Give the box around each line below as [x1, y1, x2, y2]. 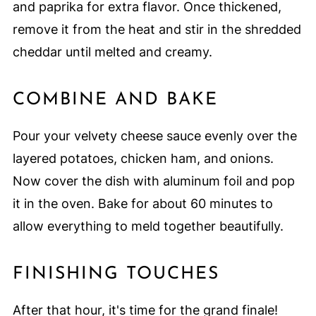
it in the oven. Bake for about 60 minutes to [12, 196, 273, 212]
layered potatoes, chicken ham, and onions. [12, 151, 274, 166]
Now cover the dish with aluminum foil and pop [12, 174, 295, 189]
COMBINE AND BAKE [12, 91, 218, 109]
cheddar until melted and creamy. [12, 44, 212, 60]
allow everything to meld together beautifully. [12, 219, 284, 234]
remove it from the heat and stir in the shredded [12, 22, 301, 37]
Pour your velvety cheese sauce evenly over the [12, 128, 297, 144]
